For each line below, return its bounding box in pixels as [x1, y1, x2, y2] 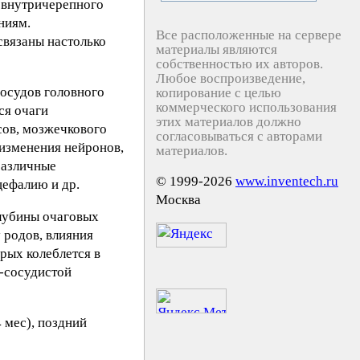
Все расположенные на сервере [156, 27, 342, 43]
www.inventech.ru [235, 174, 338, 189]
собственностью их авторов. [156, 56, 323, 72]
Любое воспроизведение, [156, 71, 305, 86]
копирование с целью [156, 85, 281, 100]
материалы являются [156, 42, 277, 57]
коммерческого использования [156, 100, 337, 115]
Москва [156, 192, 201, 207]
